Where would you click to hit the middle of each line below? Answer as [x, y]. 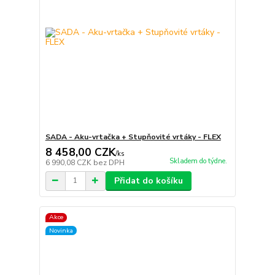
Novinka [61, 230]
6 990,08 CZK [69, 162]
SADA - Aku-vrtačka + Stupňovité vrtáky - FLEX [133, 137]
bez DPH [109, 162]
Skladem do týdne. [198, 161]
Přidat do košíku [148, 180]
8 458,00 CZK [80, 152]
